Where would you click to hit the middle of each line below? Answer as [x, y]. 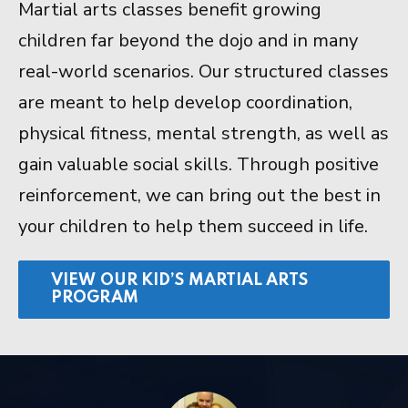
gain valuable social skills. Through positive [199, 165]
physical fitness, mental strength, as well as [204, 134]
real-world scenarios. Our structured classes [204, 72]
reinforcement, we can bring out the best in [199, 196]
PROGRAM [95, 298]
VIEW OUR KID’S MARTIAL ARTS [179, 281]
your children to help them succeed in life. [193, 227]
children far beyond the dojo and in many [188, 41]
